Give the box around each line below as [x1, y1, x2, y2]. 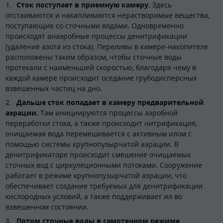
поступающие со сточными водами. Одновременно [5, 20, 184, 30]
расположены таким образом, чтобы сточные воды [5, 52, 182, 62]
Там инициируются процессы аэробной [40, 108, 178, 117]
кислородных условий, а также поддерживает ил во [5, 191, 182, 201]
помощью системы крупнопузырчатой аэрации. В [5, 139, 179, 149]
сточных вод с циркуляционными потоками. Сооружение [5, 160, 202, 170]
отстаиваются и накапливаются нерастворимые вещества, [5, 10, 210, 20]
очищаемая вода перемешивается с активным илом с [5, 128, 192, 138]
